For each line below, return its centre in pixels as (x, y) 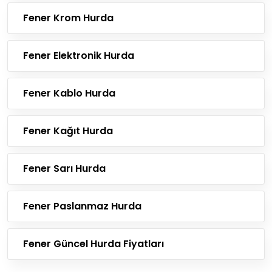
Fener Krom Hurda (68, 18)
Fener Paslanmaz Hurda (82, 206)
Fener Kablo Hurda (69, 93)
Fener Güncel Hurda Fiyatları (93, 244)
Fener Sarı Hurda (64, 168)
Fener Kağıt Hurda (68, 131)
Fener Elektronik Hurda (79, 56)
